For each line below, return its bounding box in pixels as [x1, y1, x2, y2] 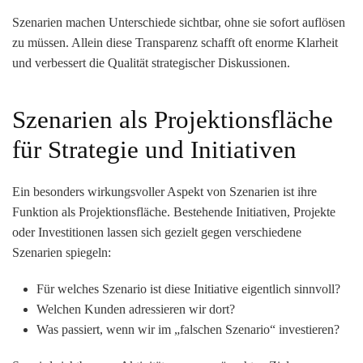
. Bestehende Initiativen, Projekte [167, 204, 335, 219]
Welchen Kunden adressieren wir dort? [36, 301, 235, 316]
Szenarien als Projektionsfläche [12, 105, 333, 134]
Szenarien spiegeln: [12, 245, 111, 259]
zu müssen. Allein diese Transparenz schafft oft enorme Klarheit [12, 35, 338, 49]
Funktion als [12, 204, 79, 219]
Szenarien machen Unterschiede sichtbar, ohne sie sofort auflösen [12, 15, 345, 29]
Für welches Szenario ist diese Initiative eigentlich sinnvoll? [36, 281, 340, 296]
